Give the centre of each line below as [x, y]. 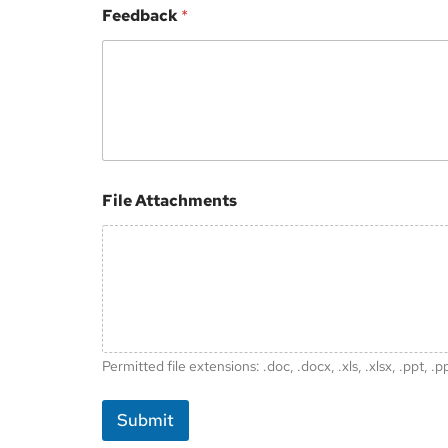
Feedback [141, 16]
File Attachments [169, 200]
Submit [145, 419]
